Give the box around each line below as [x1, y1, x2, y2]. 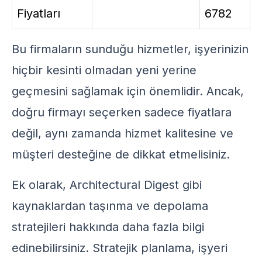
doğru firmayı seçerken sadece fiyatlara [12, 105, 232, 119]
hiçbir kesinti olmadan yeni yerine [12, 63, 196, 77]
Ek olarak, [12, 178, 70, 192]
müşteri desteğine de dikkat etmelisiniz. [12, 147, 230, 161]
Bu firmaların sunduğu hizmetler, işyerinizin [12, 42, 249, 56]
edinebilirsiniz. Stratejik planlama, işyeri [12, 241, 227, 255]
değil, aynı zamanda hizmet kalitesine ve [12, 126, 233, 140]
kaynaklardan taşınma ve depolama [12, 199, 208, 213]
